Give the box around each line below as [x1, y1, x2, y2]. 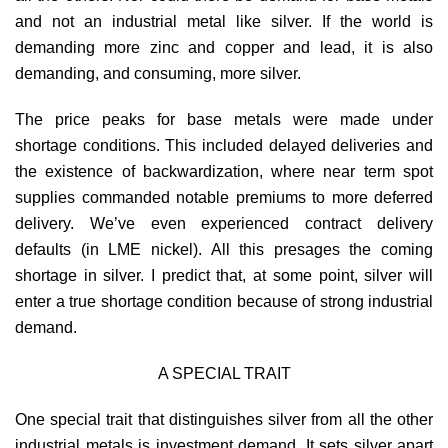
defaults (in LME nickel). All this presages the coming [15, 240, 433, 258]
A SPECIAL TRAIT [157, 364, 291, 382]
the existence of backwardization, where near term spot [15, 162, 433, 180]
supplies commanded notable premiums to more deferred [15, 188, 433, 206]
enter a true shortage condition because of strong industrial [15, 292, 433, 310]
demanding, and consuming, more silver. [15, 64, 301, 82]
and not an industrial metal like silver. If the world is [15, 12, 433, 30]
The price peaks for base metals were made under [15, 110, 433, 128]
